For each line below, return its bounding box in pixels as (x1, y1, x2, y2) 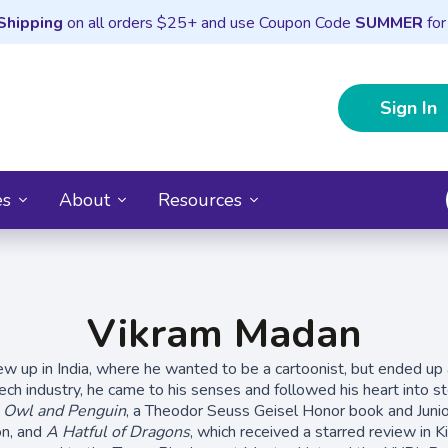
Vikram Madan (86, 306, 362, 361)
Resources (158, 187, 242, 212)
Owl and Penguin (3, 399, 126, 422)
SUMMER (354, 12, 423, 34)
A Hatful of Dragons (45, 420, 190, 443)
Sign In (380, 95, 437, 120)
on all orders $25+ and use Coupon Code (62, 12, 355, 34)
